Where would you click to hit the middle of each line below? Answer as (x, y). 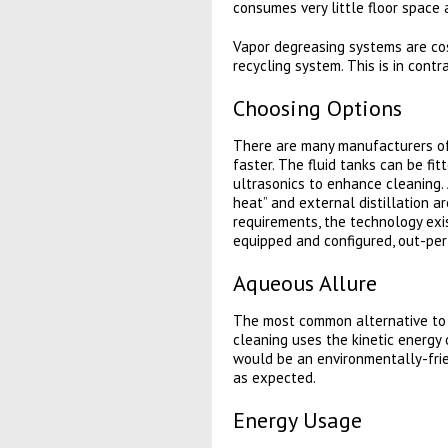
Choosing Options (317, 108)
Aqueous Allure (304, 283)
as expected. (274, 377)
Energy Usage (297, 420)
